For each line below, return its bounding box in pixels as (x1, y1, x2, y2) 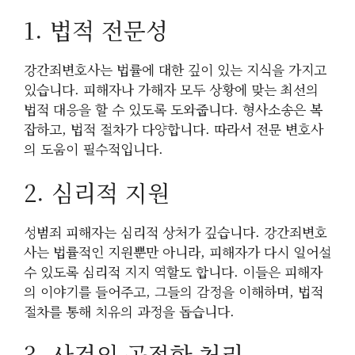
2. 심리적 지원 (24, 175, 170, 208)
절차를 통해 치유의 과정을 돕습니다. (24, 300, 235, 321)
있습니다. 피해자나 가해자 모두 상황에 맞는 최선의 (24, 79, 319, 100)
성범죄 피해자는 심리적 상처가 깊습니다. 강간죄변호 (24, 221, 327, 242)
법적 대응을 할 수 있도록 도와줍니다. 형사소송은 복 (24, 99, 323, 120)
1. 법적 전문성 (24, 13, 168, 47)
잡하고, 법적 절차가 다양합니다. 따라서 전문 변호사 (24, 119, 323, 139)
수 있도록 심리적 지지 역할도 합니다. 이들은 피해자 (24, 261, 323, 281)
